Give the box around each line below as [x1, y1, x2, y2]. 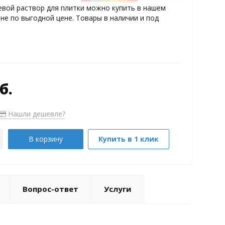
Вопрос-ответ [22, 183, 78, 194]
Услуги [103, 183, 131, 194]
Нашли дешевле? [6, 108, 65, 119]
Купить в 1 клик [98, 134, 159, 144]
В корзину [28, 134, 63, 144]
